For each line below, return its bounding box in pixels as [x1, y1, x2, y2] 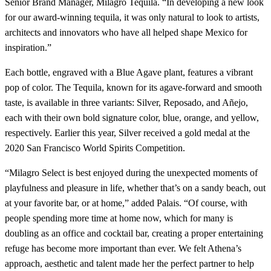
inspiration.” [5, 42, 51, 53]
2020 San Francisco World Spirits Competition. [5, 143, 185, 154]
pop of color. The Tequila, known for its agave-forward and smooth [5, 82, 262, 93]
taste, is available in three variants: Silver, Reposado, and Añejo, [5, 97, 248, 108]
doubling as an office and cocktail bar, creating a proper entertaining [5, 228, 263, 239]
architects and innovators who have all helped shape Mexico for [5, 27, 247, 38]
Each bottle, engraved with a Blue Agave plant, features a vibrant [5, 67, 253, 78]
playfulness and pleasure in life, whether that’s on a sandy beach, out [5, 183, 266, 194]
